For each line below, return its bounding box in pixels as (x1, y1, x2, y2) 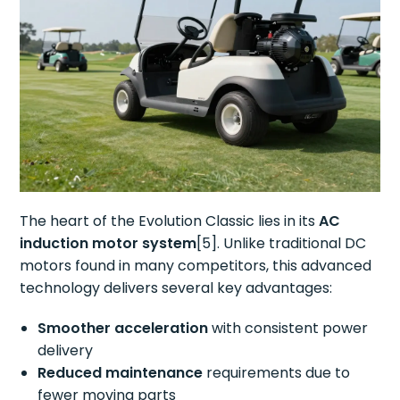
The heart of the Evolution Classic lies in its (20, 211, 320, 232)
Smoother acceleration (37, 318, 209, 339)
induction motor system (20, 233, 197, 254)
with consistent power (208, 318, 369, 339)
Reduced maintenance (37, 362, 204, 384)
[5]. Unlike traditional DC (196, 233, 367, 254)
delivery (37, 340, 94, 362)
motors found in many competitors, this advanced (20, 255, 372, 277)
